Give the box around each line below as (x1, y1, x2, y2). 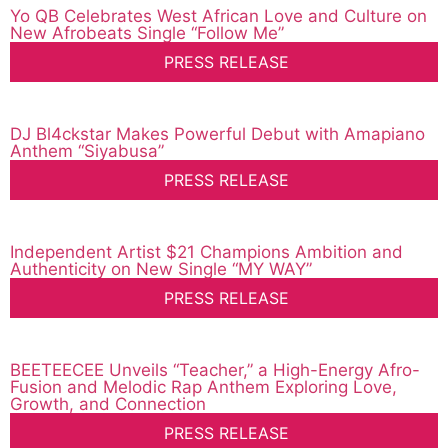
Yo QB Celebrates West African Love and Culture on (10, 6, 427, 27)
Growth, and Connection (10, 394, 206, 415)
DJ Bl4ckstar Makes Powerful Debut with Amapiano (10, 124, 425, 145)
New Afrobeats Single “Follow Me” (10, 23, 284, 44)
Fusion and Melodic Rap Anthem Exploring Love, (10, 377, 397, 398)
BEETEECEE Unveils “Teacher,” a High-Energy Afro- (10, 360, 420, 381)
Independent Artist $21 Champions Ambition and (10, 242, 403, 263)
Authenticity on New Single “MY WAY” (10, 259, 312, 280)
